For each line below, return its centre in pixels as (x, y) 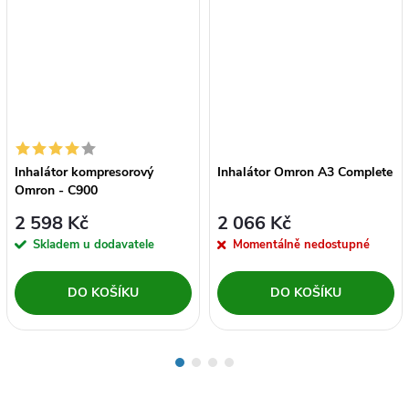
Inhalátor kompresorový (84, 173)
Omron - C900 (56, 191)
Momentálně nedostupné (301, 244)
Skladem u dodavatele (94, 244)
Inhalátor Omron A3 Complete (305, 173)
